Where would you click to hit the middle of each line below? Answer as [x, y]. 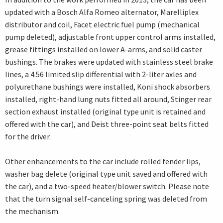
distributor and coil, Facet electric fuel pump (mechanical [102, 25]
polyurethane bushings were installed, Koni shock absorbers [108, 87]
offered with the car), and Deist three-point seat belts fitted [107, 124]
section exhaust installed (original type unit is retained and [105, 112]
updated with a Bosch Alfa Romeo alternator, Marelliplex [102, 12]
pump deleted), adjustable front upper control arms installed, [110, 37]
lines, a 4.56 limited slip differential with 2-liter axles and [101, 74]
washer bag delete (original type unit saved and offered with [106, 174]
